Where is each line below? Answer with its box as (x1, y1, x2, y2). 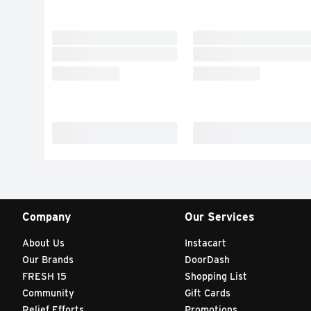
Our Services (184, 210, 255, 224)
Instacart (184, 237, 226, 249)
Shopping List (184, 270, 247, 282)
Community (22, 287, 74, 299)
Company (22, 210, 71, 224)
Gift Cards (184, 287, 230, 299)
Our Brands (22, 253, 74, 265)
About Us (22, 237, 65, 249)
